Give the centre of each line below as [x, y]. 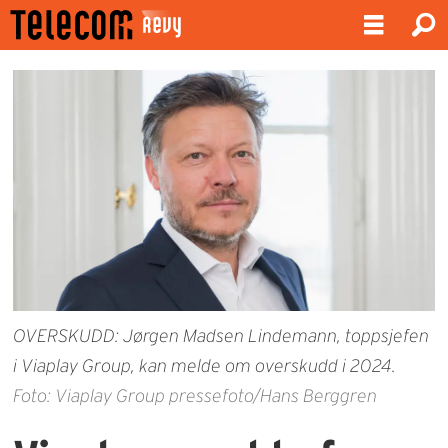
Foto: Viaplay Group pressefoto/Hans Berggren [195, 395]
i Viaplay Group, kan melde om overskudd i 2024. [205, 365]
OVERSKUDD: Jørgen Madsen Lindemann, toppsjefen [221, 335]
